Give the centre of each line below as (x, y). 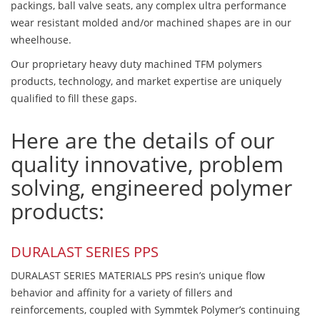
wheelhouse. (41, 40)
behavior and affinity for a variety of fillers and (122, 293)
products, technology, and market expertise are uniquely (146, 81)
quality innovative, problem (147, 164)
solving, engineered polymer (151, 188)
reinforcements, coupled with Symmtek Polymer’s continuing (155, 310)
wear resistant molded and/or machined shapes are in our (151, 23)
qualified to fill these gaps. (74, 99)
